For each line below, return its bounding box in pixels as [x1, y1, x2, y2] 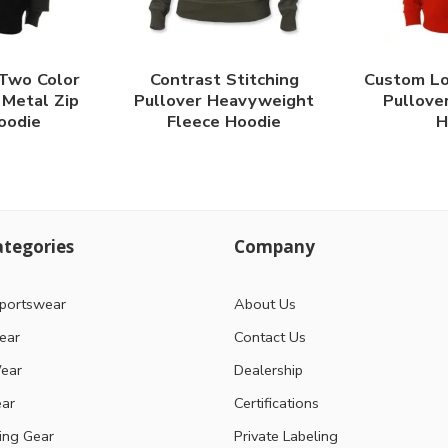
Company [234, 234, 315, 258]
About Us [234, 293, 296, 314]
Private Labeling [234, 425, 338, 446]
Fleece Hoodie [167, 110, 281, 134]
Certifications [234, 392, 319, 413]
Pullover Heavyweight [134, 89, 314, 113]
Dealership [234, 359, 303, 380]
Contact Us [234, 326, 306, 347]
